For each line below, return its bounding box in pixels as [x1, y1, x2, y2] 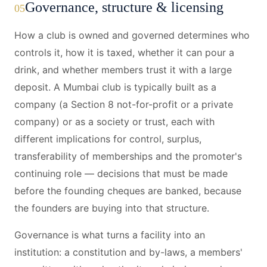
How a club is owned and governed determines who [14, 29, 250, 41]
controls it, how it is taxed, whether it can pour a [14, 46, 234, 58]
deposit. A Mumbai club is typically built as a [14, 81, 216, 93]
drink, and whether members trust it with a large [14, 64, 232, 76]
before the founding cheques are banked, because [14, 185, 241, 197]
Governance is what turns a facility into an [14, 229, 205, 241]
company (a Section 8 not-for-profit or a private [14, 98, 233, 110]
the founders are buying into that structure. [14, 202, 209, 214]
